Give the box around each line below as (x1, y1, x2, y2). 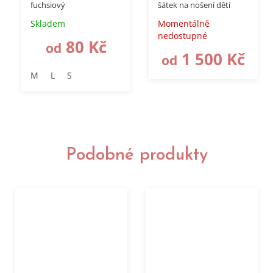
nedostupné (158, 30, 207, 42)
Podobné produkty (65, 147, 208, 165)
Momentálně (158, 18, 210, 30)
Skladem (30, 18, 65, 30)
